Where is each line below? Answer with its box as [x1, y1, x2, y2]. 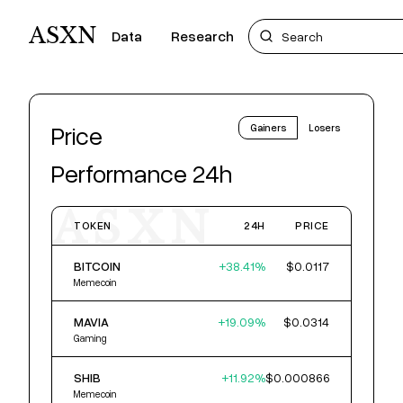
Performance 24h [51, 157, 232, 188]
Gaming [74, 332, 107, 344]
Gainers [250, 121, 286, 133]
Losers [309, 121, 340, 133]
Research [171, 27, 234, 45]
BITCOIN [74, 258, 121, 273]
